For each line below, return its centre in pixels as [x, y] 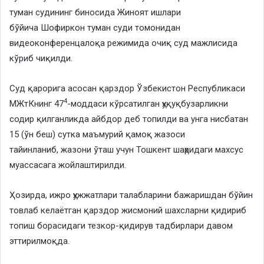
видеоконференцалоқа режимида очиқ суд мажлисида [123, 43]
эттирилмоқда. [39, 241]
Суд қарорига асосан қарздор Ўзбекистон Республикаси [127, 88]
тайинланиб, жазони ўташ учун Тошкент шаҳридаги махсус [126, 149]
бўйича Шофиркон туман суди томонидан [95, 27]
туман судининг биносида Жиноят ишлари [95, 12]
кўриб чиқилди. [41, 58]
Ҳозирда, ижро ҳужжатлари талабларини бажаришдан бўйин [131, 195]
